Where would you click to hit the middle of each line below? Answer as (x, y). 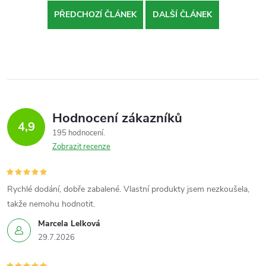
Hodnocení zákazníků (117, 118)
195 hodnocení (79, 133)
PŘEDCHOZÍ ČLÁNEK (95, 14)
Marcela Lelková (69, 223)
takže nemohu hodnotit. (51, 204)
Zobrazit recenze (81, 146)
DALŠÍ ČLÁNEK (182, 14)
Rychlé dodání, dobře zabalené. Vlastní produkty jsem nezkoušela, (128, 189)
